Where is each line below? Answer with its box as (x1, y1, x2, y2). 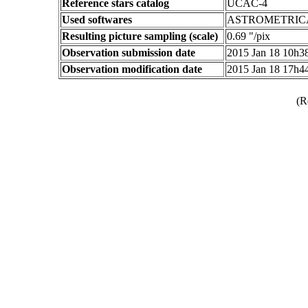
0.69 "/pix (227, 30, 270, 42)
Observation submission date (62, 47, 195, 58)
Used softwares (62, 14, 132, 25)
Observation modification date (62, 63, 202, 75)
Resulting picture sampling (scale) (62, 30, 218, 42)
